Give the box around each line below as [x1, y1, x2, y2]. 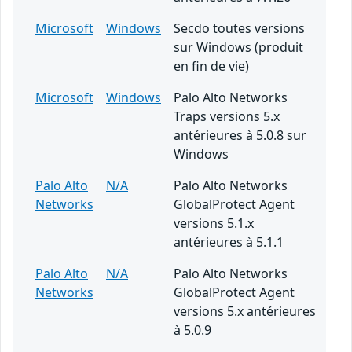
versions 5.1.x [174, 214, 254, 233]
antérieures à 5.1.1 [174, 233, 284, 251]
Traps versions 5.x [174, 108, 280, 126]
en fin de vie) [174, 57, 249, 75]
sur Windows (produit [174, 38, 303, 57]
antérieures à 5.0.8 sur [174, 126, 306, 145]
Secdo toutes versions [174, 20, 305, 38]
